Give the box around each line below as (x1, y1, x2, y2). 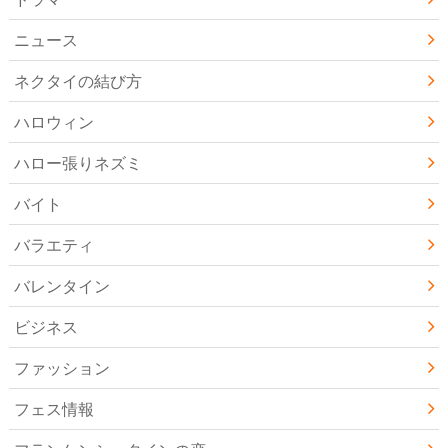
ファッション (13, 357, 110, 377)
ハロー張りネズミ (13, 152, 142, 172)
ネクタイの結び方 (13, 70, 142, 90)
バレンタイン (13, 275, 110, 295)
